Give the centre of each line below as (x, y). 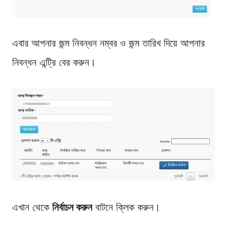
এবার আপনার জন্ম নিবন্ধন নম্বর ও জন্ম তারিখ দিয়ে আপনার (108, 43)
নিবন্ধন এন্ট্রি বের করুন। (54, 62)
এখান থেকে (32, 207)
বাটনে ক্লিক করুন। (126, 207)
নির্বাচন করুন (72, 207)
